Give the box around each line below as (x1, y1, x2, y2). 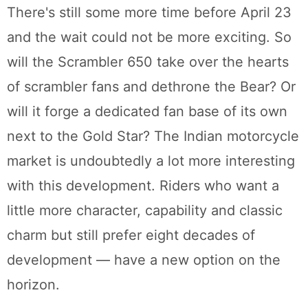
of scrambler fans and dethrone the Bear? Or (7, 78, 296, 96)
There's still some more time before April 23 (7, 4, 291, 21)
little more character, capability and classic (7, 202, 283, 219)
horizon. (7, 276, 60, 294)
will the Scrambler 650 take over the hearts (7, 54, 289, 71)
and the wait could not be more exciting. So (7, 29, 291, 46)
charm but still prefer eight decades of (7, 227, 255, 244)
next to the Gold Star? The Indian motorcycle (7, 128, 299, 145)
